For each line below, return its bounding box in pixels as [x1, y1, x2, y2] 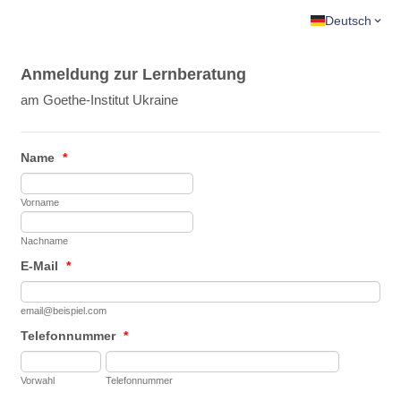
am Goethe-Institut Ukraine [21, 92, 179, 107]
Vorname [21, 197, 60, 208]
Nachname [21, 235, 69, 246]
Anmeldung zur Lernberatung [21, 65, 247, 83]
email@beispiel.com [21, 305, 107, 316]
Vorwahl [21, 375, 55, 386]
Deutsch [325, 13, 371, 28]
